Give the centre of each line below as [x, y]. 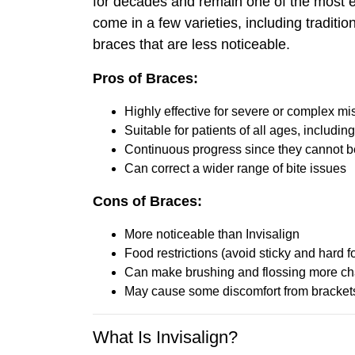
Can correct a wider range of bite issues [235, 168]
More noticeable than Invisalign [212, 234]
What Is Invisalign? [165, 337]
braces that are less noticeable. [191, 44]
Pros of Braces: [145, 78]
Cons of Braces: [147, 201]
